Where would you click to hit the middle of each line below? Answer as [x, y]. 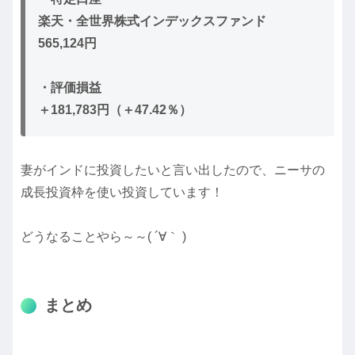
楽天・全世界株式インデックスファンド [152, 21]
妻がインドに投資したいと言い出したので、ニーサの [173, 170]
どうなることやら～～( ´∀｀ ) [103, 237]
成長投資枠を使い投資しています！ [122, 193]
